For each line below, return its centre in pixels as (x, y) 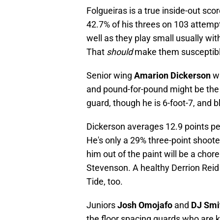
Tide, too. (105, 182)
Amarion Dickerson (172, 76)
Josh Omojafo (145, 205)
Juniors (102, 205)
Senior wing (110, 76)
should (121, 52)
